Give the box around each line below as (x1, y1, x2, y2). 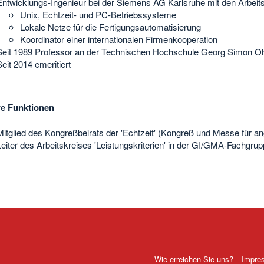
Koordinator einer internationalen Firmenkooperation (20, 32, 217, 45)
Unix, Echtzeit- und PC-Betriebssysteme (20, 8, 176, 21)
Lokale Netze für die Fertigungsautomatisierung (20, 20, 201, 33)
